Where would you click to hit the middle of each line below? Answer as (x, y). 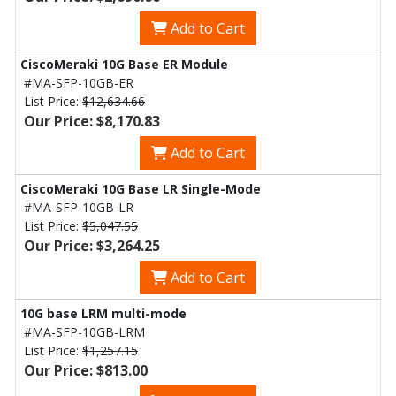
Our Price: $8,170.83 (92, 121)
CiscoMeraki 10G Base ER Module (124, 64)
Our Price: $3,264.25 (92, 246)
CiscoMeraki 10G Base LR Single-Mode (141, 189)
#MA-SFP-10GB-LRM (84, 332)
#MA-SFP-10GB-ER (79, 83)
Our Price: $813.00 (86, 370)
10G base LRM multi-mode (103, 313)
